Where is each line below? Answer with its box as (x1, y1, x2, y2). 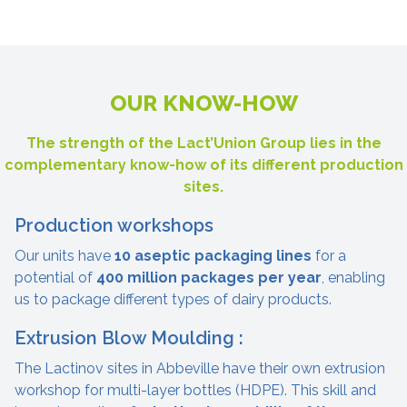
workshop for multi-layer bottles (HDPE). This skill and (15, 381, 376, 399)
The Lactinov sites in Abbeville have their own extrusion (15, 359, 385, 377)
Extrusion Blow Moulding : (15, 326, 243, 349)
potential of (15, 268, 96, 286)
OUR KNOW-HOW (109, 89, 298, 116)
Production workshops (15, 213, 213, 236)
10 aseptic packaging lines (114, 246, 312, 264)
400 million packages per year (96, 268, 322, 286)
